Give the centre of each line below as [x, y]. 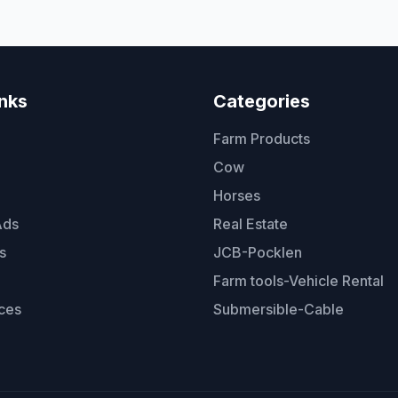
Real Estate [251, 224]
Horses [237, 196]
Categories [262, 102]
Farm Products [262, 139]
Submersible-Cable [279, 310]
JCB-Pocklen [258, 253]
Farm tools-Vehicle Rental [298, 281]
